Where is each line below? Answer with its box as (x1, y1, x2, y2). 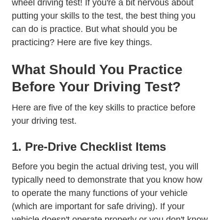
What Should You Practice (12, 62, 183, 77)
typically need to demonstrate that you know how (12, 175, 202, 185)
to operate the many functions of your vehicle (12, 188, 188, 198)
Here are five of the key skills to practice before (12, 103, 195, 112)
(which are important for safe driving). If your (12, 201, 185, 211)
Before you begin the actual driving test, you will (12, 162, 198, 171)
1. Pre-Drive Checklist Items (12, 140, 166, 153)
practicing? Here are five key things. (12, 37, 155, 47)
